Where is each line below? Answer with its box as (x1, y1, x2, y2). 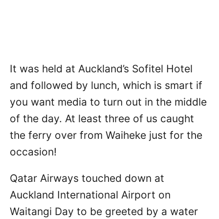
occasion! (10, 146, 57, 158)
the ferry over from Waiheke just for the (10, 129, 202, 142)
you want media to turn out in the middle (10, 96, 207, 109)
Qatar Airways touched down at (10, 172, 164, 185)
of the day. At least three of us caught (10, 112, 194, 125)
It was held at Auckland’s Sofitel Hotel (10, 63, 193, 75)
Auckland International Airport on (10, 189, 171, 201)
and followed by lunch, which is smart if (10, 79, 202, 92)
